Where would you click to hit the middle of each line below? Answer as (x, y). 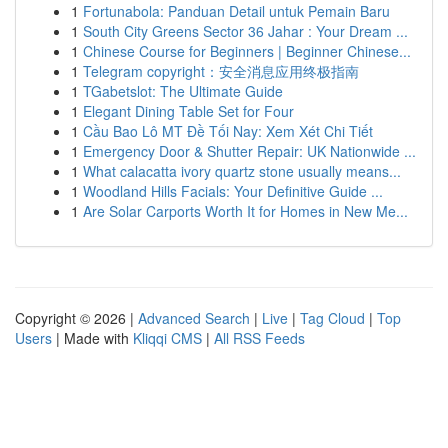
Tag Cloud (332, 318)
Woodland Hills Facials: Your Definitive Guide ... (233, 191)
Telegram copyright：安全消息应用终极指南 (221, 71)
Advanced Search (194, 318)
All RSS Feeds (259, 338)
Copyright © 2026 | (76, 318)
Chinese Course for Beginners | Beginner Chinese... (247, 51)
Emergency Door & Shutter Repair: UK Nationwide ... (249, 151)
